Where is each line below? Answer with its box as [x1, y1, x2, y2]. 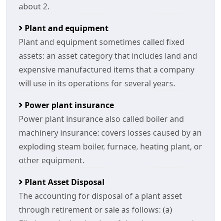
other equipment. [19, 155, 84, 166]
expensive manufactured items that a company [19, 64, 194, 75]
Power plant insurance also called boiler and [19, 113, 184, 124]
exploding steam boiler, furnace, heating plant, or [19, 141, 202, 152]
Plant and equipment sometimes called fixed [19, 37, 184, 47]
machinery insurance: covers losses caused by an [19, 127, 202, 138]
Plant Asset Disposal [23, 177, 105, 187]
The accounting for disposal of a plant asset [19, 190, 182, 201]
